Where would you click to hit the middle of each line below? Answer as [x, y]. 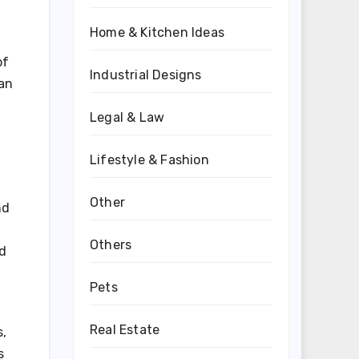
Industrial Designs [146, 75]
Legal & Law [127, 117]
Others [111, 245]
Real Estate [125, 330]
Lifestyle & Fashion [149, 160]
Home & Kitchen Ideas [157, 32]
